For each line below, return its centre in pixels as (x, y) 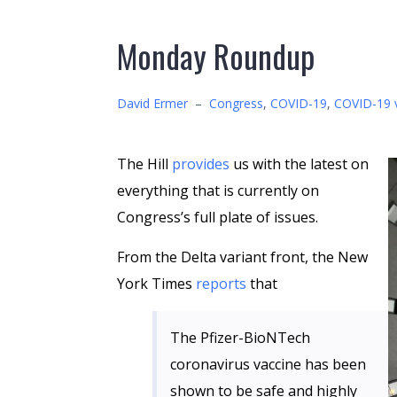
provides (201, 164)
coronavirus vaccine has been (268, 364)
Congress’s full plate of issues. (218, 217)
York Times (156, 284)
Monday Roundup (216, 55)
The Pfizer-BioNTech (240, 338)
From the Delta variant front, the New (242, 257)
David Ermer (152, 103)
